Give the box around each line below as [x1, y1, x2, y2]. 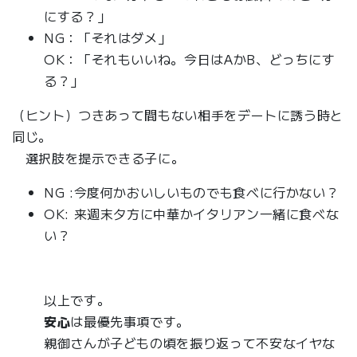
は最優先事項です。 [70, 312, 190, 331]
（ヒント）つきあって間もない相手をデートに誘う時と [12, 105, 344, 125]
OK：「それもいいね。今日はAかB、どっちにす [44, 49, 335, 69]
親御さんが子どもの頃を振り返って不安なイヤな [44, 333, 336, 353]
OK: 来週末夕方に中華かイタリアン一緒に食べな [44, 204, 339, 224]
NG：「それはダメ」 [44, 28, 171, 48]
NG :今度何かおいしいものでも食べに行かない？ [44, 182, 339, 202]
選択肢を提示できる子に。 [12, 148, 185, 168]
